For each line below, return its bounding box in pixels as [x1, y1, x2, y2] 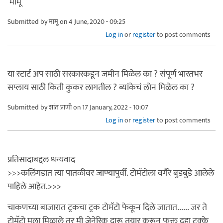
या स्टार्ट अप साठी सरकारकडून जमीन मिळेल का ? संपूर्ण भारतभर [7, 66, 203, 82]
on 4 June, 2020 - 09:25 [58, 15, 125, 27]
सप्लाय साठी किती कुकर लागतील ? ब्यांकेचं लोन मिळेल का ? [7, 80, 195, 95]
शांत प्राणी [49, 101, 72, 113]
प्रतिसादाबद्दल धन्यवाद [7, 152, 75, 167]
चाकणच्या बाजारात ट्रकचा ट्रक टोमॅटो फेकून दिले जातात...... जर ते [7, 200, 207, 215]
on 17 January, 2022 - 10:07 [72, 101, 148, 113]
